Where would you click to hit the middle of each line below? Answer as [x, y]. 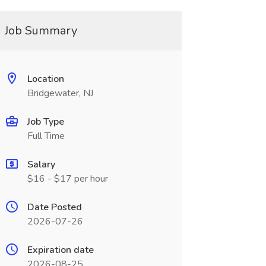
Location [45, 79]
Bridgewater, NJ [60, 93]
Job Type [45, 122]
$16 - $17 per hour [67, 179]
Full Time [46, 136]
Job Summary [41, 31]
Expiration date [60, 250]
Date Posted [54, 207]
